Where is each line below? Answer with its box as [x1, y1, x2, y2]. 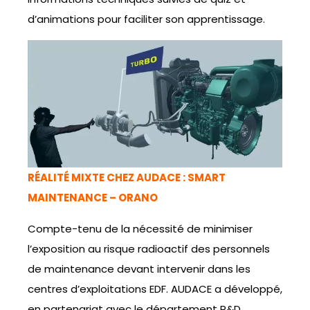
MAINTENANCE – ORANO [28, 190, 158, 205]
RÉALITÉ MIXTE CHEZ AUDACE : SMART [28, 170, 226, 185]
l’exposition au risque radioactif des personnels [28, 241, 270, 256]
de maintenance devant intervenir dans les [28, 261, 250, 276]
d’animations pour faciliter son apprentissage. [28, 11, 265, 26]
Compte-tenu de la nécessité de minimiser [28, 221, 253, 236]
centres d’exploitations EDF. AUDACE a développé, [28, 281, 282, 296]
